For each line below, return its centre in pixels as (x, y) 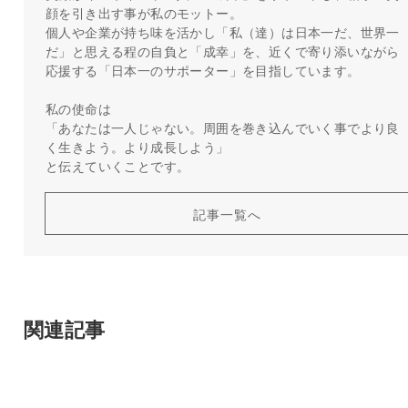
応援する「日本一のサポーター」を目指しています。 (203, 69)
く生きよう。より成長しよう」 (137, 146)
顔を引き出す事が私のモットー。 (143, 12)
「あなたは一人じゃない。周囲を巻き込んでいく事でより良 (222, 127)
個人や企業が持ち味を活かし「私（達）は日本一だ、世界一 (222, 31)
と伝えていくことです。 (117, 165)
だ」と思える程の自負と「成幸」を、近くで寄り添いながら (222, 50)
